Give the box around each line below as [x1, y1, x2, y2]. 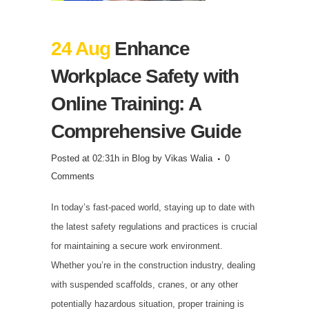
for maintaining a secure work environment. [51, 241, 223, 252]
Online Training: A [51, 93, 201, 115]
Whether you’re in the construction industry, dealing [51, 260, 255, 271]
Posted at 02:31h [51, 153, 119, 164]
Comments [51, 171, 94, 182]
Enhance [110, 38, 190, 60]
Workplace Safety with [51, 66, 239, 88]
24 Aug [51, 38, 110, 60]
